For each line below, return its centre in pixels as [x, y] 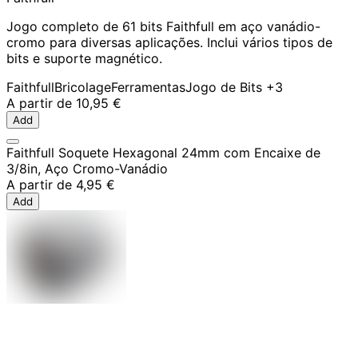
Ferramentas [148, 87]
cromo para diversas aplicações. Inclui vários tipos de [169, 42]
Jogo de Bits [224, 87]
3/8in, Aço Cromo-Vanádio [87, 168]
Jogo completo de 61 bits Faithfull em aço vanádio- [163, 26]
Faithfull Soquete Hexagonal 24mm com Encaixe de [163, 152]
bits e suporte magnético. [84, 58]
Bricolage [83, 87]
